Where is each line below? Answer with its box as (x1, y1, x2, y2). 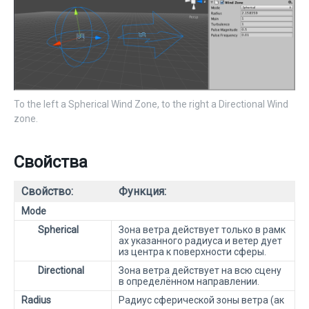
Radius (21, 294, 51, 306)
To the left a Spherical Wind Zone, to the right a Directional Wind (14, 98, 288, 110)
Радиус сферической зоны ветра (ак (119, 294, 284, 306)
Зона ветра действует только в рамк (119, 223, 286, 235)
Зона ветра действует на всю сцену (119, 264, 281, 276)
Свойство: (21, 184, 73, 198)
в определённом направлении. (119, 275, 259, 287)
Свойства (14, 152, 88, 172)
